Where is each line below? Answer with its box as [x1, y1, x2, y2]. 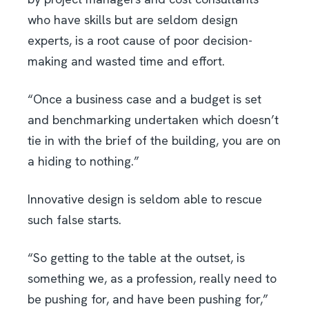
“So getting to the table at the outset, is [28, 250, 245, 266]
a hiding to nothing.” [28, 153, 139, 170]
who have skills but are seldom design [28, 12, 238, 28]
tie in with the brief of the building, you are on [28, 132, 281, 149]
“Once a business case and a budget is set [28, 91, 261, 108]
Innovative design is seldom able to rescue [28, 191, 262, 208]
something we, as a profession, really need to [28, 270, 277, 287]
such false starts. [28, 212, 121, 228]
